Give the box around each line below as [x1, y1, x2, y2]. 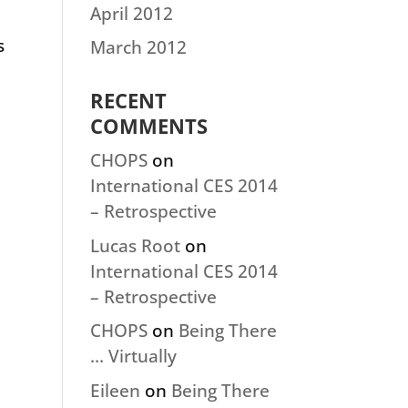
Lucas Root [89, 233, 180, 258]
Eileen [89, 378, 140, 403]
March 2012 [89, 36, 187, 59]
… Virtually [89, 344, 177, 368]
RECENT [89, 87, 167, 114]
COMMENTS [89, 112, 208, 139]
